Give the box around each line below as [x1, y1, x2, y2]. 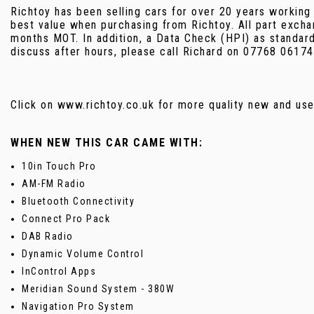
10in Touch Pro [22, 160, 96, 172]
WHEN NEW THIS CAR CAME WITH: [11, 135, 203, 149]
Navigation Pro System [22, 300, 135, 312]
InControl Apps [22, 265, 96, 277]
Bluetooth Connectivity [22, 195, 135, 207]
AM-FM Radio [22, 177, 86, 189]
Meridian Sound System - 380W [22, 282, 175, 294]
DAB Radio [22, 230, 74, 242]
